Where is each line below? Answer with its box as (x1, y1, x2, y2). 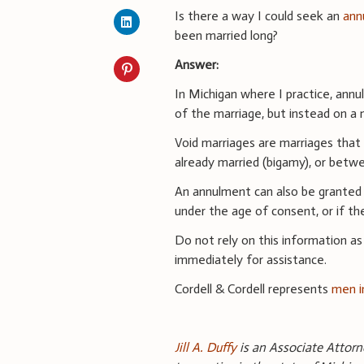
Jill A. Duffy (175, 339, 237, 355)
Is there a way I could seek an (175, 7, 344, 24)
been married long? (175, 27, 279, 43)
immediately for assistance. (175, 251, 327, 267)
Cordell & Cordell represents (175, 280, 332, 297)
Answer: (175, 56, 219, 72)
